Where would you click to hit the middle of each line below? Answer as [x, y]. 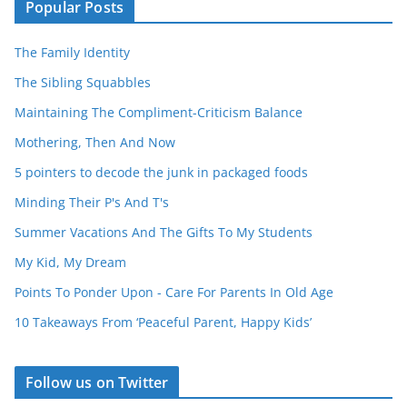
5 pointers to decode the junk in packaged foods [161, 172]
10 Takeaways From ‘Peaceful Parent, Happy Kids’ [163, 322]
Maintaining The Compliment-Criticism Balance [159, 112]
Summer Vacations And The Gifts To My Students [164, 232]
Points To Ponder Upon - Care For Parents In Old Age [174, 292]
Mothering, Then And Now [95, 142]
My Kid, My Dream [70, 262]
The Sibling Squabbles [83, 82]
